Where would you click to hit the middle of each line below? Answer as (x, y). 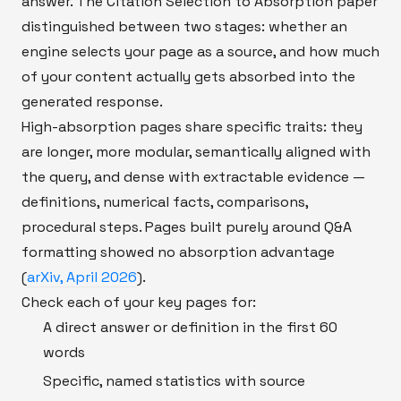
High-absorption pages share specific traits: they (192, 126)
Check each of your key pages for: (139, 302)
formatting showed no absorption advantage (178, 252)
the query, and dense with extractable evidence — (193, 176)
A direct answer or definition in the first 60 (190, 327)
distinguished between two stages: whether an (184, 26)
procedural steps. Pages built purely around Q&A (187, 226)
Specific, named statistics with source (174, 380)
